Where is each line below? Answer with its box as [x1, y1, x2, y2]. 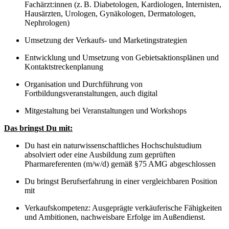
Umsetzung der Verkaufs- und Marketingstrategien [25, 35, 187, 44]
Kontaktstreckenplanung [25, 62, 103, 71]
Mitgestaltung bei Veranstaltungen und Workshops [25, 106, 187, 115]
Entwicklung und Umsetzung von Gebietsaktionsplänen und [25, 53, 219, 62]
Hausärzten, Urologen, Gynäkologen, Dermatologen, [25, 9, 196, 18]
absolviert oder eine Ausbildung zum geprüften [25, 150, 175, 159]
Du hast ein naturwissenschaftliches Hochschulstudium [25, 141, 201, 150]
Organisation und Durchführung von [25, 79, 143, 88]
